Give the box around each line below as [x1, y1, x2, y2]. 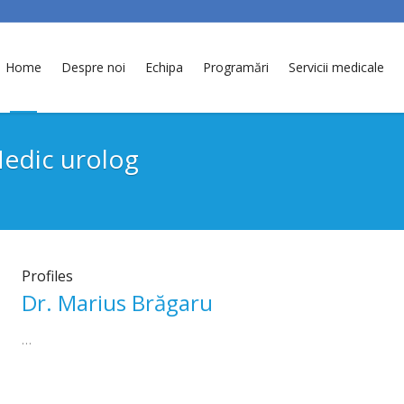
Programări [203, 59, 269, 76]
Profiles [21, 266, 73, 286]
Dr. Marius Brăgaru [21, 288, 213, 317]
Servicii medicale [289, 59, 384, 76]
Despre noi [61, 59, 125, 76]
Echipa [145, 59, 183, 76]
